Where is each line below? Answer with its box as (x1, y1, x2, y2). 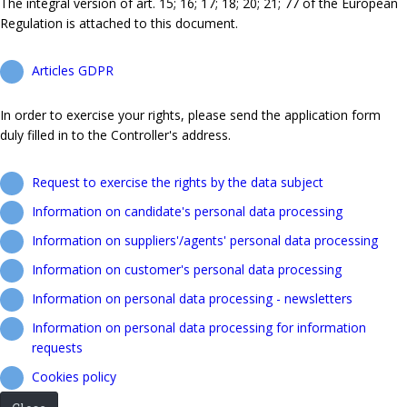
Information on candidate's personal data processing (32, 202, 342, 220)
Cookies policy (32, 367, 116, 385)
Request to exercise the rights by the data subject (32, 173, 323, 191)
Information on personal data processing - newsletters (32, 289, 352, 307)
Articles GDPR (32, 61, 114, 79)
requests (32, 338, 83, 356)
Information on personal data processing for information (32, 318, 366, 336)
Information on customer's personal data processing (32, 260, 342, 278)
